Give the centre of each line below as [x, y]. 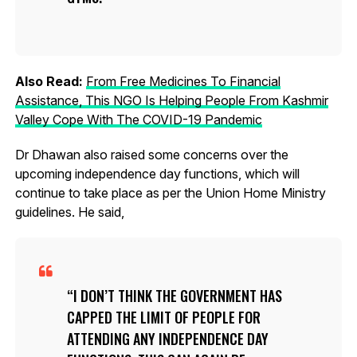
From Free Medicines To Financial [183, 81]
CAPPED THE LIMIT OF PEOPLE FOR [163, 317]
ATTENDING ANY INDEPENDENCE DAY [167, 338]
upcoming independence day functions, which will [157, 173]
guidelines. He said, [69, 212]
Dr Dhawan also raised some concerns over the [151, 154]
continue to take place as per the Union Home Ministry [170, 192]
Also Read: [50, 81]
